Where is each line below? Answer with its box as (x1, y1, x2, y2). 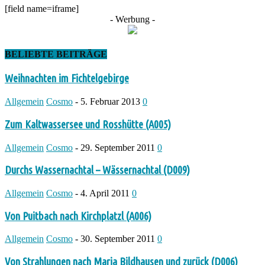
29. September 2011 (80, 142, 155, 153)
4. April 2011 (80, 188, 130, 198)
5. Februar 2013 (80, 96, 140, 107)
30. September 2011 (80, 234, 155, 244)
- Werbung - (110, 14, 155, 24)
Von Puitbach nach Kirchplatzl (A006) (5, 209, 151, 222)
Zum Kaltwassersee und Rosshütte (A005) (5, 118, 171, 131)
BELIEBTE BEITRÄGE (5, 49, 107, 60)
